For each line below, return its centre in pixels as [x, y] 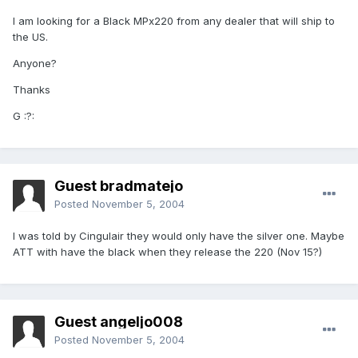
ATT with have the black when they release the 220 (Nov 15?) [167, 252]
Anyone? [35, 64]
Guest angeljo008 [119, 322]
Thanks [32, 90]
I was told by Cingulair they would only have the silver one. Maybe [179, 236]
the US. [30, 37]
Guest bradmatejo [119, 186]
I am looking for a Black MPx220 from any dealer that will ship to [174, 21]
